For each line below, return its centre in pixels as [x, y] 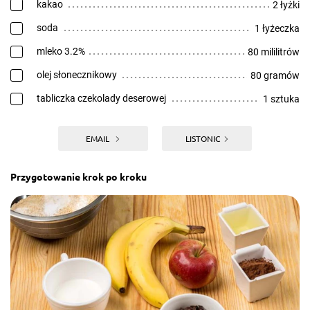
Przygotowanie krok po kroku [79, 176]
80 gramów [275, 75]
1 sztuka [281, 99]
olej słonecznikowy [77, 75]
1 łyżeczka [277, 28]
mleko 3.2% [61, 51]
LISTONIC [202, 138]
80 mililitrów [274, 52]
